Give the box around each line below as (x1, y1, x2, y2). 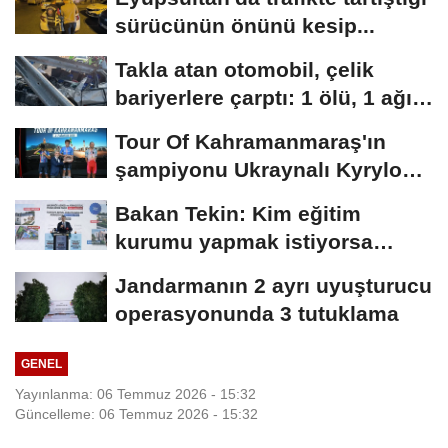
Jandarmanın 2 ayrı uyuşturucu (115, 274, 432, 298)
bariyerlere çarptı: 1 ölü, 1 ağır (115, 86, 420, 110)
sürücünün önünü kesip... (115, 14, 375, 38)
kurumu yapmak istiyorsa (115, 230, 373, 254)
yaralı (115, 114, 171, 138)
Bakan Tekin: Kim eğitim (115, 202, 361, 226)
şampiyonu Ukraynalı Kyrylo (115, 158, 402, 182)
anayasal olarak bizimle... (115, 258, 372, 282)
